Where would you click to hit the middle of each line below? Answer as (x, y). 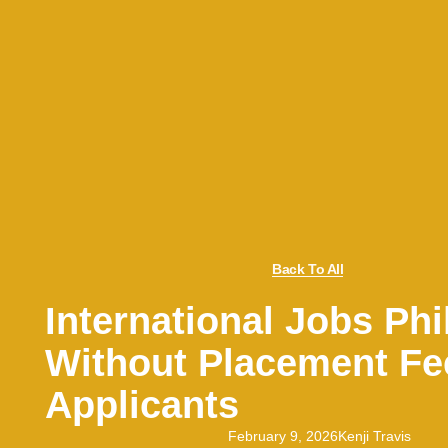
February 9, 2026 (282, 435)
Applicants (141, 404)
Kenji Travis (374, 435)
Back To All (308, 268)
